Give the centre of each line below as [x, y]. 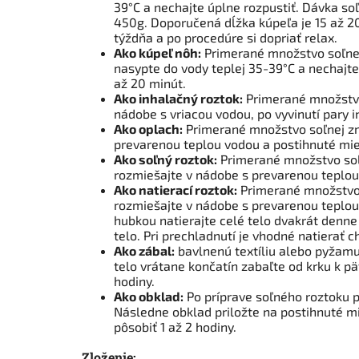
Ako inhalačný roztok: [178, 98]
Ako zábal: [144, 250]
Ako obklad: [149, 296]
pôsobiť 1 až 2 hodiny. [175, 326]
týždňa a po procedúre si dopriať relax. [226, 37]
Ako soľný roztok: [165, 159]
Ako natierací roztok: [175, 189]
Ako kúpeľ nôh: [157, 52]
